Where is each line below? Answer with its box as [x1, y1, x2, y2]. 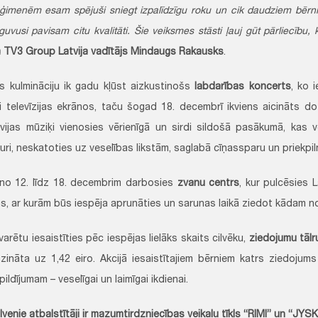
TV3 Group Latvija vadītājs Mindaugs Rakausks [4, 48, 224, 58]
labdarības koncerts [194, 82, 291, 93]
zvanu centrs [177, 179, 240, 190]
